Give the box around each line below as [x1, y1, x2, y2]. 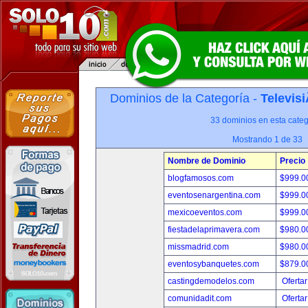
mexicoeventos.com [168, 208, 242, 217]
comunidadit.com [168, 294, 232, 303]
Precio [280, 156, 305, 166]
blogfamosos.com [168, 173, 234, 183]
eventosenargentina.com [168, 190, 261, 200]
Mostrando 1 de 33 [232, 135, 302, 144]
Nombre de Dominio [168, 156, 245, 166]
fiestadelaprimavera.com [168, 225, 260, 234]
